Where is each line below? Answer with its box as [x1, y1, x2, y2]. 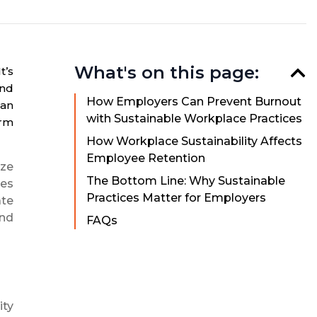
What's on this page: [74, 62, 259, 83]
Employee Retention [86, 151, 205, 166]
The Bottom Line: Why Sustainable [86, 174, 285, 188]
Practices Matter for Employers [86, 191, 266, 205]
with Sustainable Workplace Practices [86, 112, 302, 126]
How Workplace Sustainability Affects [86, 134, 302, 149]
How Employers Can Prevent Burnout [86, 95, 301, 109]
